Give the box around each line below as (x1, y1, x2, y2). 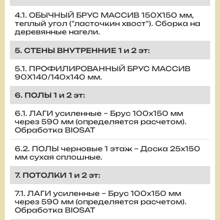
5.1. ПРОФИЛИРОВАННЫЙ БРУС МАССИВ (15, 64, 191, 73)
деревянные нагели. (15, 27, 100, 36)
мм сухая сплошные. (15, 152, 103, 161)
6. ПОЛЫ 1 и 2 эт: (15, 90, 85, 99)
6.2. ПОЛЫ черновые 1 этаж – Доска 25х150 (15, 144, 200, 153)
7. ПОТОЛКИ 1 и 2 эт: (15, 170, 100, 179)
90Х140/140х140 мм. (15, 72, 102, 81)
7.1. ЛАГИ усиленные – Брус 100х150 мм (15, 189, 181, 197)
